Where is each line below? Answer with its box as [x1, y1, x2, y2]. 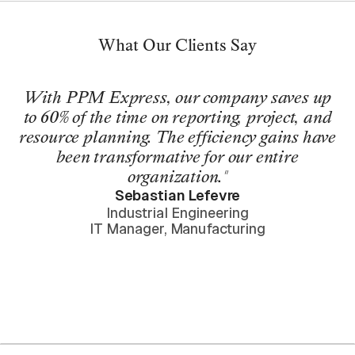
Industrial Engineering [106, 204, 249, 221]
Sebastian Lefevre [114, 186, 241, 204]
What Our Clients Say [98, 34, 257, 55]
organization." [127, 166, 228, 186]
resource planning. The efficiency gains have [18, 126, 337, 147]
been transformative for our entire [56, 146, 299, 166]
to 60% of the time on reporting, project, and [23, 106, 332, 127]
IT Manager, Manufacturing [90, 219, 265, 237]
